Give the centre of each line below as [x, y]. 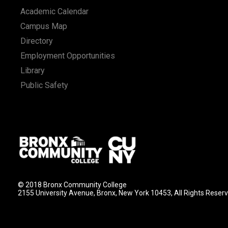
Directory [37, 41]
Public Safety [44, 85]
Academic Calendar [54, 11]
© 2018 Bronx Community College [72, 184]
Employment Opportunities [68, 56]
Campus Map [44, 26]
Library [33, 70]
